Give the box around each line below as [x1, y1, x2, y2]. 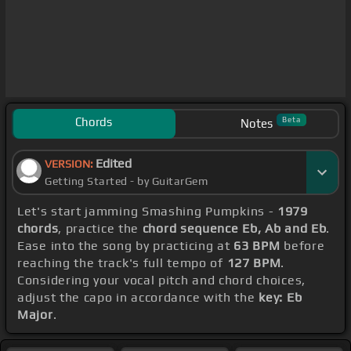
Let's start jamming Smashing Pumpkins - [17, 204, 277, 219]
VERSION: [45, 157, 96, 171]
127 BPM [226, 255, 281, 271]
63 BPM [233, 238, 280, 254]
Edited [96, 156, 132, 172]
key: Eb [259, 290, 302, 306]
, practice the [58, 221, 143, 237]
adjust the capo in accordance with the [17, 290, 259, 306]
